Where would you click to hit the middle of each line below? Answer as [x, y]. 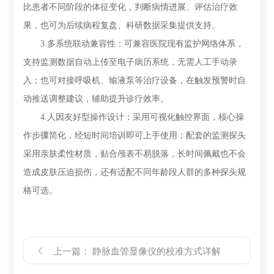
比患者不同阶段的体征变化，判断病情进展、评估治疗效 [131, 7]
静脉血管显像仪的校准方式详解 [155, 251]
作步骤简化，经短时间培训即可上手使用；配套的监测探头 [135, 135]
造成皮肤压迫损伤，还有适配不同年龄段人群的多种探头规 [135, 172]
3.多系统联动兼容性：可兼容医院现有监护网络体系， [134, 44]
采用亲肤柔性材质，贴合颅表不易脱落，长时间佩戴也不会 [135, 154]
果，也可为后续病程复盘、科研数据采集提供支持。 [122, 25]
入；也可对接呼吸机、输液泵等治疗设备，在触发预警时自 [135, 80]
